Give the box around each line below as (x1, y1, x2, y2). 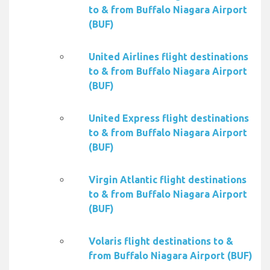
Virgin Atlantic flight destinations (89, 174, 246, 186)
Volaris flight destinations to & (89, 236, 233, 247)
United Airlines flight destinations (89, 51, 248, 63)
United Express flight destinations (89, 113, 249, 124)
